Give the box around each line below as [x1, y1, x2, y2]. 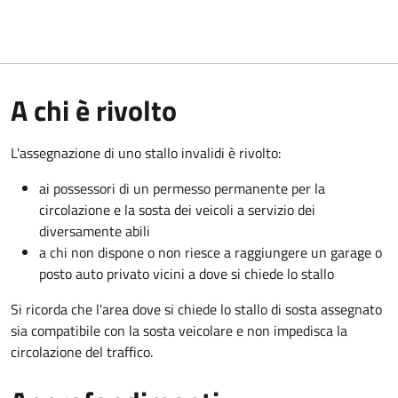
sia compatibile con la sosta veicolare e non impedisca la [11, 319, 347, 341]
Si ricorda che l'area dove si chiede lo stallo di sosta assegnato [11, 298, 382, 320]
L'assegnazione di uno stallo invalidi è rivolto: [11, 141, 281, 163]
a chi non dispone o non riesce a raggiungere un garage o [39, 241, 382, 263]
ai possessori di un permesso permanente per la [39, 177, 325, 199]
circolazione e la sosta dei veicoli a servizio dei [39, 198, 315, 220]
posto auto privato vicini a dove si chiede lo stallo [39, 262, 334, 284]
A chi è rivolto [11, 88, 177, 131]
